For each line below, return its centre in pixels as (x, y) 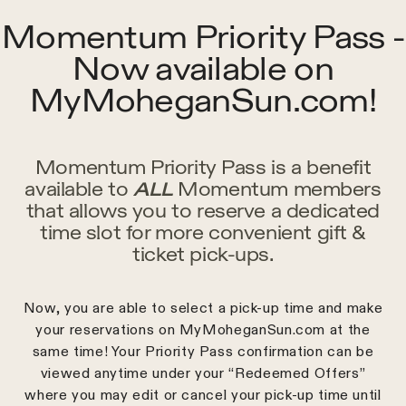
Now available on (203, 69)
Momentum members (277, 190)
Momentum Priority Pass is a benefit (203, 168)
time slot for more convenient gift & (203, 233)
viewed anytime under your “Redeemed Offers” (203, 373)
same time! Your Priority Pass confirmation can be (203, 352)
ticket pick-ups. (203, 255)
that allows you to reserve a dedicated (203, 212)
